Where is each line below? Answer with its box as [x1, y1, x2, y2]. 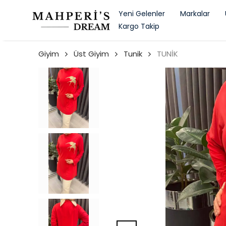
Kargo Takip [119, 21, 159, 31]
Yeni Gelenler [119, 9, 165, 19]
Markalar [180, 9, 210, 19]
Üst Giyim [74, 48, 109, 59]
